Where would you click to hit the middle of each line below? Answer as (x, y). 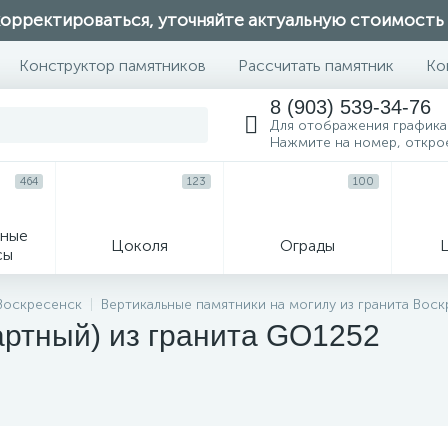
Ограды (307, 245)
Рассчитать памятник (316, 65)
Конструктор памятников (112, 65)
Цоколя (139, 245)
